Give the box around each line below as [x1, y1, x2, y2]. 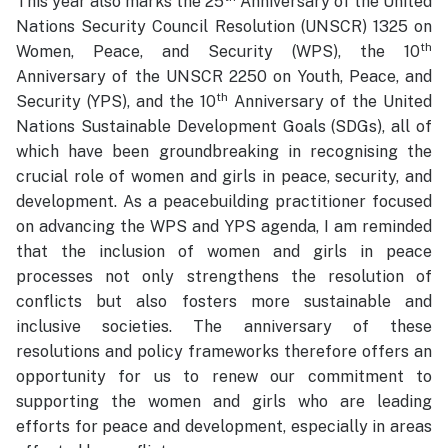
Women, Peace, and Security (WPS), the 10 [16, 42, 420, 62]
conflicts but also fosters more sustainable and [16, 292, 432, 312]
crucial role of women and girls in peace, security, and [16, 167, 432, 187]
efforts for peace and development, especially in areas [16, 417, 432, 437]
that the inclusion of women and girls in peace [16, 242, 432, 262]
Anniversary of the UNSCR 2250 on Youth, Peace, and [16, 67, 432, 87]
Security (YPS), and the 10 [16, 92, 216, 112]
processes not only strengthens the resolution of [16, 267, 432, 287]
